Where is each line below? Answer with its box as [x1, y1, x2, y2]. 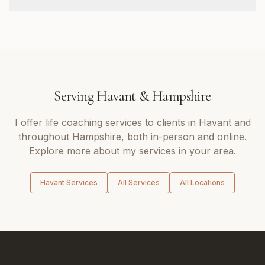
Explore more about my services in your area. [29, 145, 236, 157]
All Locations [180, 178, 225, 187]
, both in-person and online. [121, 131, 247, 143]
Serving [54, 88, 97, 105]
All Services [118, 178, 160, 187]
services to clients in [102, 117, 199, 128]
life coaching [45, 117, 102, 128]
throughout [18, 131, 72, 143]
